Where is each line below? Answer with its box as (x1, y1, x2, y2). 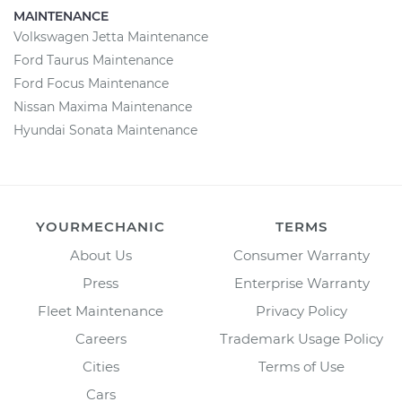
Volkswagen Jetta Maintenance (13, 29, 208, 45)
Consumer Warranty (233, 247, 370, 264)
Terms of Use (258, 358, 345, 375)
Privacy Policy (256, 302, 347, 319)
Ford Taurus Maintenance (13, 52, 173, 68)
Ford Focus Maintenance (13, 75, 169, 92)
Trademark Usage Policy (220, 330, 383, 347)
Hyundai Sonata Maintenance (13, 122, 197, 138)
